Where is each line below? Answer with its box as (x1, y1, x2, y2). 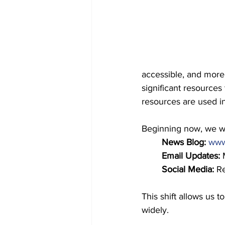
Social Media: (162, 164, 214, 174)
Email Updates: (162, 151, 220, 161)
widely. (142, 205, 169, 215)
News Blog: (162, 137, 208, 147)
